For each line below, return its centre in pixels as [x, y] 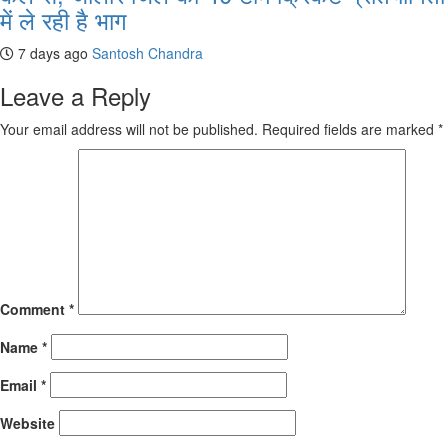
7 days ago [51, 53]
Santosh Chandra [147, 53]
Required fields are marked [350, 129]
